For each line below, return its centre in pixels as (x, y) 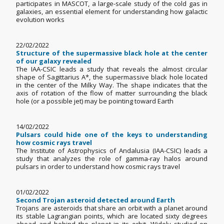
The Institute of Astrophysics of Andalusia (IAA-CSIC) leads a (112, 151)
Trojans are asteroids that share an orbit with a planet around (112, 208)
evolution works (42, 20)
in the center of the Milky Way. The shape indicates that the (112, 85)
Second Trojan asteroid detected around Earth (96, 200)
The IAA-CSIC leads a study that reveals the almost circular (112, 69)
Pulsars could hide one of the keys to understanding (112, 135)
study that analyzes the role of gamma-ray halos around (112, 159)
